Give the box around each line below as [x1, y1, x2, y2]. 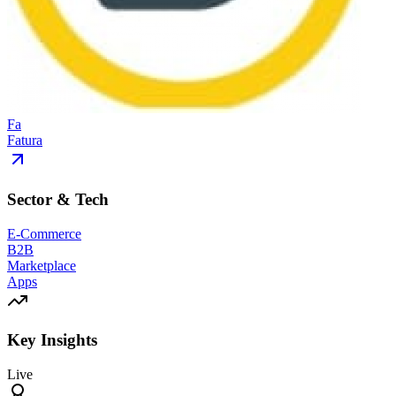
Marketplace [7, 257, 76, 273]
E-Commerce [7, 225, 81, 241]
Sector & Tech [7, 189, 109, 209]
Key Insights [7, 331, 97, 350]
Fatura [7, 133, 42, 148]
